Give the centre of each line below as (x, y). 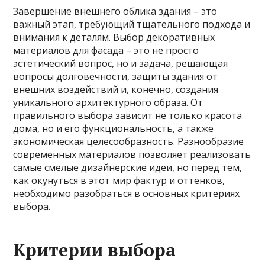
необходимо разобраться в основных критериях (127, 193)
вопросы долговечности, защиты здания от (116, 76)
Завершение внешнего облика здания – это (115, 11)
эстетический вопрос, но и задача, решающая (121, 63)
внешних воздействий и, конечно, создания (116, 89)
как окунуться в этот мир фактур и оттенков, (119, 180)
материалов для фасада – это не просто (106, 50)
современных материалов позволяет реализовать (132, 154)
